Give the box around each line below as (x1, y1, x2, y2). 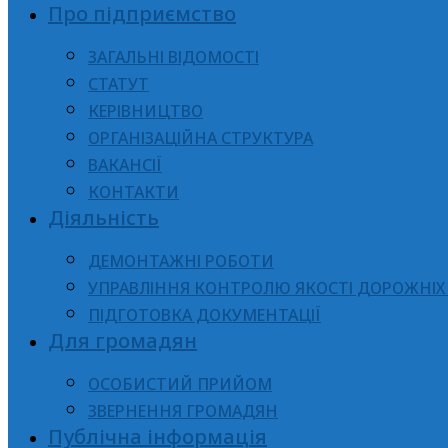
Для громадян (48, 326, 197, 354)
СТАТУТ (88, 72, 149, 95)
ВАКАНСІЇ (88, 153, 162, 176)
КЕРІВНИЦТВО (88, 99, 203, 122)
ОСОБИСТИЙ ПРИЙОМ (88, 372, 272, 395)
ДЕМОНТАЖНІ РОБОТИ (88, 249, 274, 272)
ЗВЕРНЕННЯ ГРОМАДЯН (88, 399, 278, 422)
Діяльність (48, 203, 159, 231)
